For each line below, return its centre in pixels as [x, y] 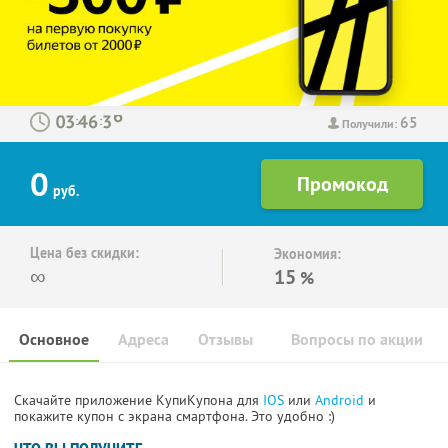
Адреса [143, 340]
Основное [54, 340]
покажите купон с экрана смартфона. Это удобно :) [174, 416]
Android [341, 400]
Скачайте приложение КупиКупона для [138, 400]
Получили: [371, 123]
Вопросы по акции [357, 340]
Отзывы [225, 340]
